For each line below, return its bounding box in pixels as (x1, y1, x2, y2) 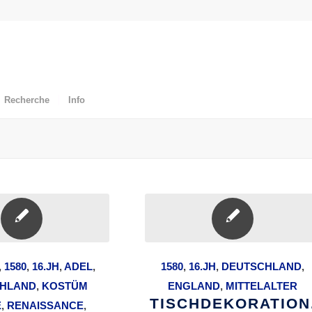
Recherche (4, 95, 49, 105)
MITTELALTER (226, 280, 298, 292)
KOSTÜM (41, 280, 88, 292)
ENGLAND (168, 280, 221, 292)
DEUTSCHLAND (221, 260, 302, 272)
